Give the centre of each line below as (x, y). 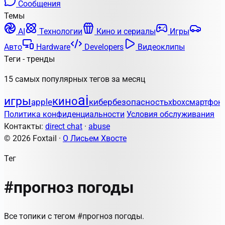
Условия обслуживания (171, 114)
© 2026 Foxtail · (33, 138)
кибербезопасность (129, 102)
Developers (103, 47)
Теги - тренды (29, 59)
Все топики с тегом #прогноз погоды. (74, 216)
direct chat (64, 126)
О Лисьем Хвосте (95, 138)
